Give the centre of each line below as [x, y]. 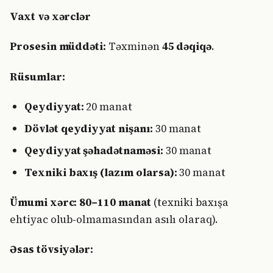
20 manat [108, 106]
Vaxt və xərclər [51, 16]
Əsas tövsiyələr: [52, 250]
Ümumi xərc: [44, 202]
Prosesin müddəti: [58, 47]
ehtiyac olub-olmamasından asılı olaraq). [114, 219]
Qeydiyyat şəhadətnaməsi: [94, 150]
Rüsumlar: [37, 76]
